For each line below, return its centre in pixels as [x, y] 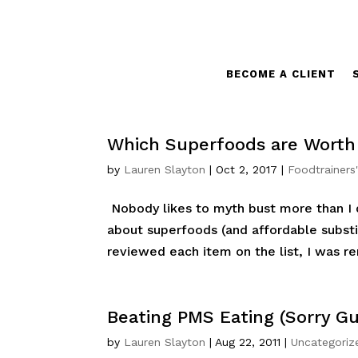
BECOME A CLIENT [280, 74]
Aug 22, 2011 [248, 342]
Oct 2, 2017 [247, 169]
